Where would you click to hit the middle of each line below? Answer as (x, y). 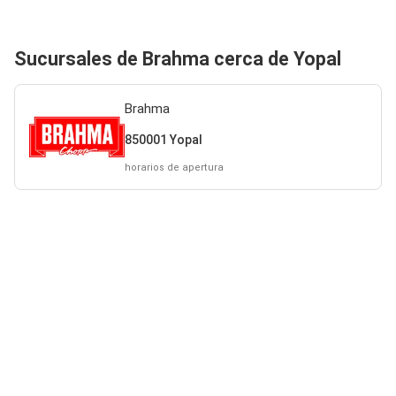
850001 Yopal (163, 139)
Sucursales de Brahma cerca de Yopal (178, 59)
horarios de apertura (174, 168)
